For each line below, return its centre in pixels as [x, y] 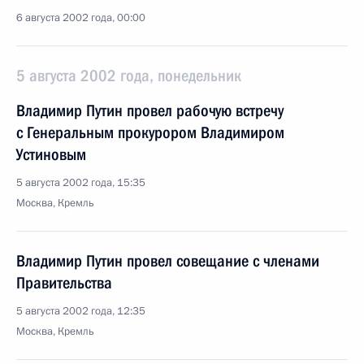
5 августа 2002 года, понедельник [129, 76]
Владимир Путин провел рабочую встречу [150, 110]
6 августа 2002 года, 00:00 [81, 18]
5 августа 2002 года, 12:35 [81, 311]
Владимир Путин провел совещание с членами [168, 261]
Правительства [64, 283]
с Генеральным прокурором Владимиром [150, 132]
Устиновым [51, 154]
